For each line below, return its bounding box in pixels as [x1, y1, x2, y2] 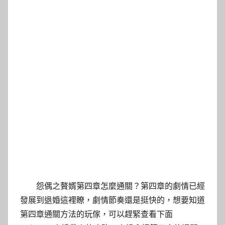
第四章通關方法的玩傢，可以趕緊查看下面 [20, 209, 173, 219]
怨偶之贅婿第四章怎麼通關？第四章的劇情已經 [36, 181, 205, 191]
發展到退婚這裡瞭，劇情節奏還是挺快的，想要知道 [20, 195, 205, 205]
